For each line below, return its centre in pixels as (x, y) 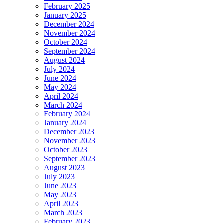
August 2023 (64, 167)
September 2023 (69, 158)
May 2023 (60, 194)
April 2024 (61, 96)
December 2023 (69, 131)
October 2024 (65, 42)
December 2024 (69, 24)
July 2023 (59, 176)
